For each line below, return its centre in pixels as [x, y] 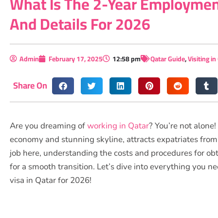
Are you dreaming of [48, 126]
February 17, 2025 [76, 59]
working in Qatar [118, 126]
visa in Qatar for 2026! [51, 180]
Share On [30, 86]
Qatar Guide [168, 59]
